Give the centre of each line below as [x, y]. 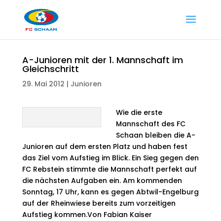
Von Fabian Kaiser [119, 215]
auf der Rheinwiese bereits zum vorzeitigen [99, 203]
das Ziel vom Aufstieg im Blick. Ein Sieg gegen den [110, 158]
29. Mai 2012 [43, 84]
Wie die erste [139, 112]
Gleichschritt [50, 69]
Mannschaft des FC [150, 124]
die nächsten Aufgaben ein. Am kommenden [102, 181]
